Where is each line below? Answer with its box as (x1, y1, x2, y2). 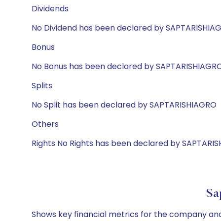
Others (32, 118, 59, 130)
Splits (32, 80, 52, 91)
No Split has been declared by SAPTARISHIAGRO (32, 99, 217, 110)
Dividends (32, 3, 69, 14)
